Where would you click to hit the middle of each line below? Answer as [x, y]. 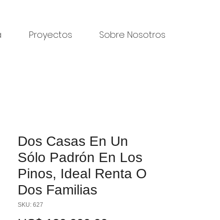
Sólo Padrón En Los [80, 157]
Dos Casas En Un [73, 141]
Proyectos [51, 35]
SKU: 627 [30, 205]
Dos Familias [57, 190]
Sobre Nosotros [132, 35]
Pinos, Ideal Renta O [82, 174]
